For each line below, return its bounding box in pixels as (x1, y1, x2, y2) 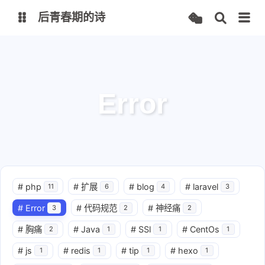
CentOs (189, 224, 219, 234)
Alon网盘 (117, 56, 144, 64)
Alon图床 (35, 56, 62, 64)
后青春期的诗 (38, 11, 105, 24)
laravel (193, 181, 218, 192)
